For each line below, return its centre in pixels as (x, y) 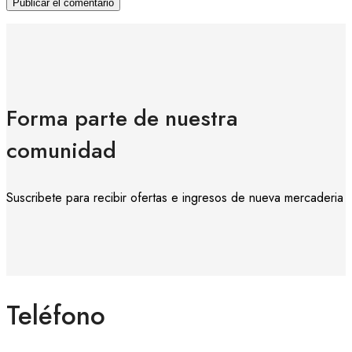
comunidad (61, 150)
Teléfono (56, 315)
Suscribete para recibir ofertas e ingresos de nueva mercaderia (175, 197)
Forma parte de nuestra (122, 118)
